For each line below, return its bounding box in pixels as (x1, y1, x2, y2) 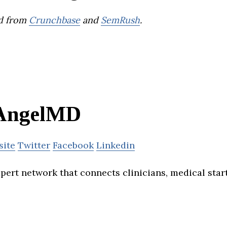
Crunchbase (29, 14, 80, 26)
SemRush (101, 14, 140, 26)
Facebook (53, 139, 94, 152)
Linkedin (96, 139, 135, 152)
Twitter (18, 139, 50, 152)
